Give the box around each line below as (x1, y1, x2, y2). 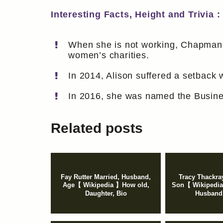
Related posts (51, 120, 143, 136)
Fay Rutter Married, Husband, (61, 173, 151, 181)
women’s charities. (68, 50, 149, 60)
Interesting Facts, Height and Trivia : (51, 9, 221, 19)
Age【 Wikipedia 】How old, (62, 181, 149, 189)
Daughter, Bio (85, 190, 127, 198)
